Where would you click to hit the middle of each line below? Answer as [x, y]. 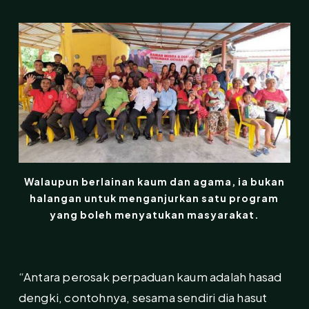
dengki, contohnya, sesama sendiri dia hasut [143, 297]
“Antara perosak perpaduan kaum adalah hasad [150, 276]
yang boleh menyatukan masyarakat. [154, 215]
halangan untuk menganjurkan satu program [154, 198]
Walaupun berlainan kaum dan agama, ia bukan [154, 182]
